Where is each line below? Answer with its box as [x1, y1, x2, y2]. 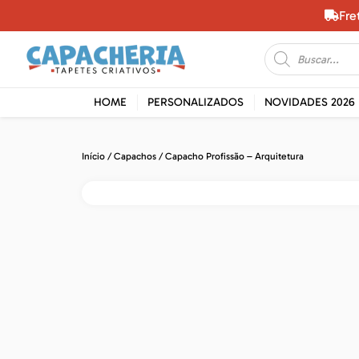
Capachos [114, 151, 156, 162]
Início [82, 151, 105, 162]
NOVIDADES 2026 [264, 95, 355, 109]
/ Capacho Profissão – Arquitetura [156, 151, 304, 162]
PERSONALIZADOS [147, 95, 244, 109]
